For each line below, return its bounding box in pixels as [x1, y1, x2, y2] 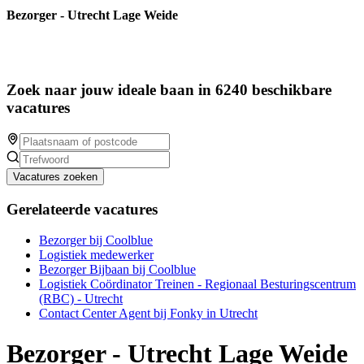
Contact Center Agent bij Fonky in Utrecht [39, 306, 258, 321]
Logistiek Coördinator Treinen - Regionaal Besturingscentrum [39, 277, 356, 292]
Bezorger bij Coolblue [39, 233, 153, 248]
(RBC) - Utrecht [39, 292, 123, 306]
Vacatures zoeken [13, 170, 97, 183]
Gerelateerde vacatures [6, 200, 158, 218]
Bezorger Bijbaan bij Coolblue [39, 262, 196, 277]
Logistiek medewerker [39, 248, 154, 262]
